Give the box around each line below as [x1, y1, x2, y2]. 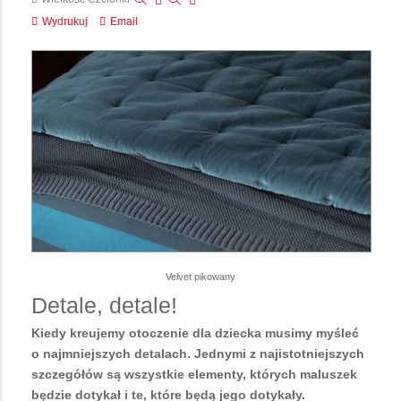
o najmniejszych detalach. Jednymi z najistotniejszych [31, 346, 364, 361]
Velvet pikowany [166, 270, 235, 282]
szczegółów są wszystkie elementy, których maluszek [31, 366, 357, 381]
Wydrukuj [42, 15, 88, 28]
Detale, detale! [31, 292, 183, 318]
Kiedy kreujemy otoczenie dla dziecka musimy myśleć [31, 325, 359, 340]
